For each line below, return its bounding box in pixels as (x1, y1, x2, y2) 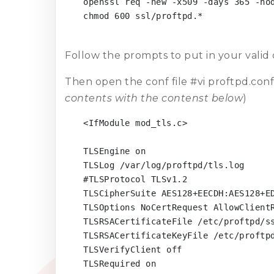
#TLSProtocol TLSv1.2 (83, 174, 187, 184)
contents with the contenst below (65, 92, 243, 104)
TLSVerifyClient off (83, 244, 182, 254)
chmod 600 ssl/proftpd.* (83, 10, 203, 21)
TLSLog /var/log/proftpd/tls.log (83, 160, 245, 170)
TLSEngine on (83, 146, 146, 156)
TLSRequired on (83, 258, 156, 268)
